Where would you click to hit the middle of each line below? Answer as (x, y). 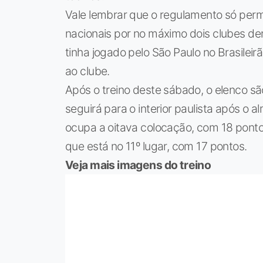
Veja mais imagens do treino (138, 165)
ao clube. (87, 71)
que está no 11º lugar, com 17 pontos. (156, 146)
